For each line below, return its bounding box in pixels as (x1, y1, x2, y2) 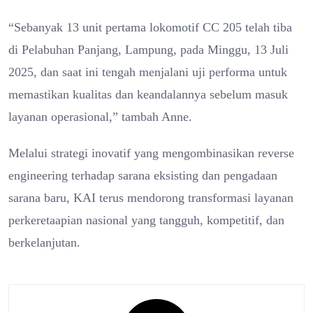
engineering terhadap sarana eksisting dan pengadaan (8, 168, 277, 182)
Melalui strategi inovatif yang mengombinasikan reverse (8, 145, 294, 160)
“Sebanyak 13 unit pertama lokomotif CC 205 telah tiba (8, 20, 292, 34)
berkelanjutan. (8, 235, 80, 249)
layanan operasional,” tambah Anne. (8, 109, 192, 124)
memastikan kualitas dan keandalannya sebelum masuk (8, 87, 288, 101)
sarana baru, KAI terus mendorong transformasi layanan (8, 190, 293, 205)
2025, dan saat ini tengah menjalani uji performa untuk (8, 64, 287, 79)
